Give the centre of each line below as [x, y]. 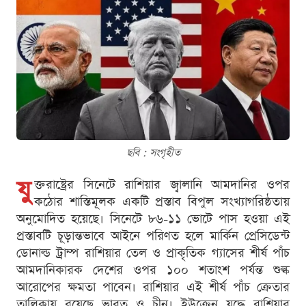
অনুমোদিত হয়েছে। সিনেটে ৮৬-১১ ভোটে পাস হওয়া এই [153, 219]
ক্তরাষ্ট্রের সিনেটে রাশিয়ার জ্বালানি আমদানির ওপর [162, 185]
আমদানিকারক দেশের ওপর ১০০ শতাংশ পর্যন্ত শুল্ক [153, 270]
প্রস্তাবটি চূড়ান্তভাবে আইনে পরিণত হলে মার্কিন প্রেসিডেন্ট [153, 236]
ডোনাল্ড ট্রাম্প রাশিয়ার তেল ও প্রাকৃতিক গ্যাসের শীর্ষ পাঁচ [153, 253]
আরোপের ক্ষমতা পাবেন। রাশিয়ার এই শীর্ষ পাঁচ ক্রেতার [153, 288]
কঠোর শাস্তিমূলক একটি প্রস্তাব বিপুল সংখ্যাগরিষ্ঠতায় [162, 202]
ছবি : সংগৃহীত [153, 153]
